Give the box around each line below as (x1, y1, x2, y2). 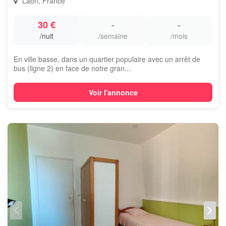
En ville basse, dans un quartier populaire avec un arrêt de (14, 54, 200, 64)
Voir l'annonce (88, 87, 138, 97)
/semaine (98, 31, 128, 41)
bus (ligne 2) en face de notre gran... (14, 63, 131, 73)
